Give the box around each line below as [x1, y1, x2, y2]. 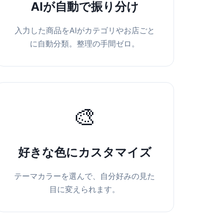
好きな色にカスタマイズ [18, 145, 152, 160]
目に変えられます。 [49, 184, 120, 195]
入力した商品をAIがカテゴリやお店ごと [14, 25, 155, 36]
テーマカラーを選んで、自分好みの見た [14, 171, 155, 181]
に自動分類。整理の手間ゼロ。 [30, 39, 140, 49]
